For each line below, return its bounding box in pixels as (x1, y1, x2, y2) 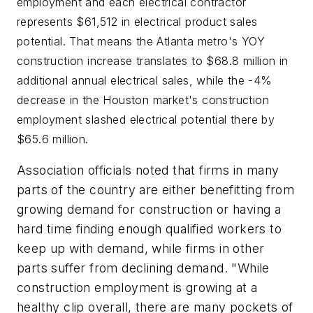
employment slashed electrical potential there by (17, 112, 275, 126)
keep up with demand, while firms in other (17, 241, 265, 256)
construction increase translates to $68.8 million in (17, 53, 289, 68)
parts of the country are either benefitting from (17, 182, 295, 198)
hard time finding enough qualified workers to (17, 221, 282, 237)
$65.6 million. (17, 131, 93, 146)
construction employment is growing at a (17, 280, 258, 296)
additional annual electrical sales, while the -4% (17, 73, 272, 87)
